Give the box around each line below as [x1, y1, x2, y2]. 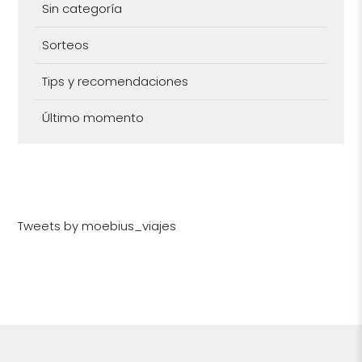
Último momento [42, 108, 145, 126]
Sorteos [42, 36, 90, 53]
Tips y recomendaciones [42, 72, 189, 90]
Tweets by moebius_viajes [18, 217, 177, 234]
